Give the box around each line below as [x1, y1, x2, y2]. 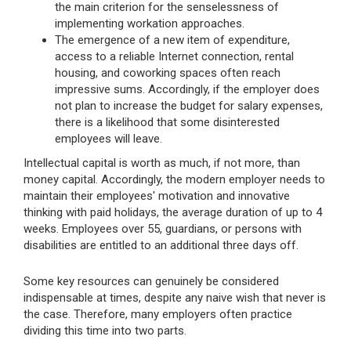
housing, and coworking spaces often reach [55, 65, 280, 80]
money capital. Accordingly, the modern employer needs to [24, 172, 325, 186]
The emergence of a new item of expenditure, [55, 32, 290, 47]
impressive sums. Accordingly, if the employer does [55, 81, 320, 96]
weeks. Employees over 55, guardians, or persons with [24, 221, 302, 236]
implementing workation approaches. [55, 16, 244, 31]
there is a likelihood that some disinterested [55, 114, 280, 129]
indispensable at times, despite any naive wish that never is [24, 290, 326, 305]
